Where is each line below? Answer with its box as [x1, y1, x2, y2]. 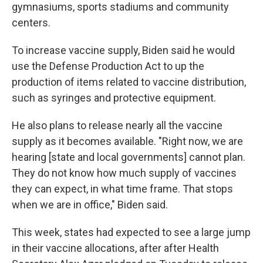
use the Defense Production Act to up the [12, 59, 204, 72]
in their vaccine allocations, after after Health [12, 241, 219, 254]
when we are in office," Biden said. [12, 198, 168, 211]
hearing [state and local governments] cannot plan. [12, 150, 245, 163]
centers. [12, 16, 50, 29]
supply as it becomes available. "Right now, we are [12, 134, 243, 147]
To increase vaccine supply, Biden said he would [12, 43, 235, 56]
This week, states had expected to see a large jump [12, 225, 251, 238]
